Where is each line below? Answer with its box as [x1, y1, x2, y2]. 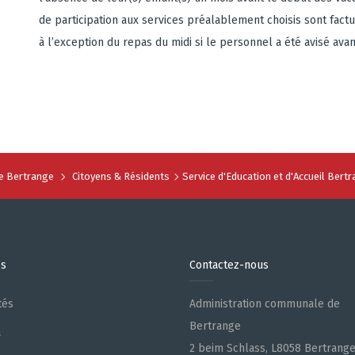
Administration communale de [189, 297, 340, 311]
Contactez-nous [189, 258, 269, 272]
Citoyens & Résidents [71, 170, 170, 182]
